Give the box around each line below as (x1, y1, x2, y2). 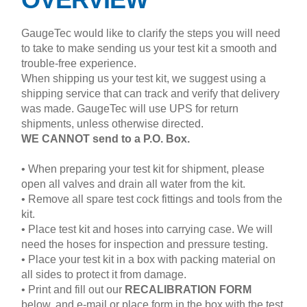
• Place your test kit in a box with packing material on (21, 253, 276, 265)
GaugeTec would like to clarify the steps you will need (21, 27, 281, 39)
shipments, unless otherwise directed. (21, 117, 204, 130)
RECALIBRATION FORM (125, 283, 252, 295)
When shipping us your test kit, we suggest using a (21, 72, 267, 84)
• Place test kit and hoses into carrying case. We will (21, 223, 273, 235)
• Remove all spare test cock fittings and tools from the (21, 193, 283, 205)
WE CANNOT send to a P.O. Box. (21, 132, 191, 145)
